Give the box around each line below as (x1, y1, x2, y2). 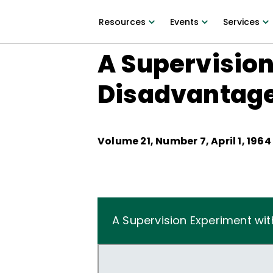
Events (169, 16, 199, 28)
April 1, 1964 (211, 134, 271, 148)
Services (222, 16, 260, 28)
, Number (150, 134, 200, 148)
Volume (97, 134, 141, 148)
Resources (98, 16, 146, 28)
